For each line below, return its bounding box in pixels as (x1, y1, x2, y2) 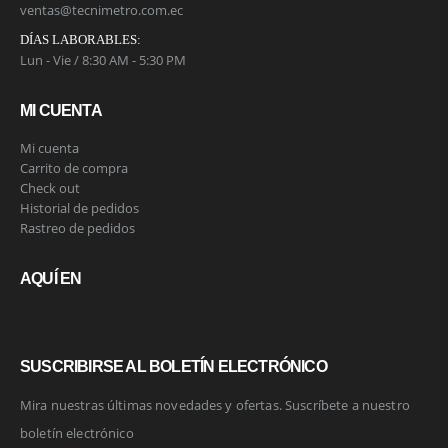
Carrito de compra (20, 158, 128, 177)
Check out (20, 178, 80, 197)
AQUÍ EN (20, 269, 82, 287)
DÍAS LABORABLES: (20, 31, 141, 47)
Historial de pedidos (20, 198, 139, 217)
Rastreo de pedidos (20, 218, 135, 237)
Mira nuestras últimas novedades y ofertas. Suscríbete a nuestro (20, 395, 410, 414)
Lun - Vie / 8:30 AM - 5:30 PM (20, 50, 186, 69)
